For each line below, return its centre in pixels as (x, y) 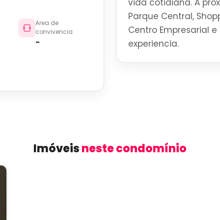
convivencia (54, 32)
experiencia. (153, 44)
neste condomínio (134, 149)
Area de (47, 23)
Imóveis (57, 149)
